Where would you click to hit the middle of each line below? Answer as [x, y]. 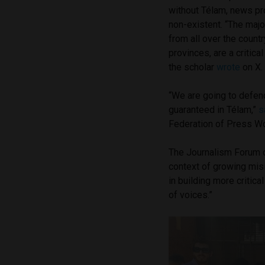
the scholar [193, 67]
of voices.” [191, 195]
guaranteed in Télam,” [214, 110]
